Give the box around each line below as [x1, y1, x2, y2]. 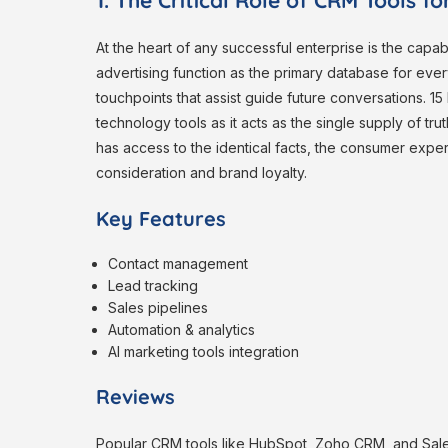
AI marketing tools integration [108, 343, 300, 361]
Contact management [108, 255, 253, 273]
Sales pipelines [108, 299, 213, 317]
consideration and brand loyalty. [96, 164, 307, 182]
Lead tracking [108, 277, 203, 295]
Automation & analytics [108, 321, 260, 339]
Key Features [96, 206, 226, 232]
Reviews [96, 384, 175, 410]
